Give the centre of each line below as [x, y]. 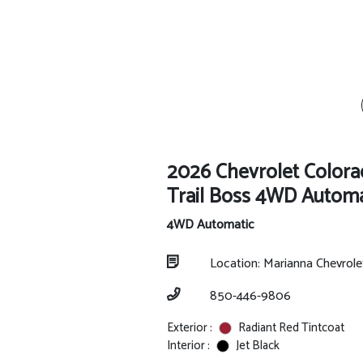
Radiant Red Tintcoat [291, 328]
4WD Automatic [210, 225]
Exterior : [189, 328]
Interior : [188, 346]
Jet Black [257, 346]
